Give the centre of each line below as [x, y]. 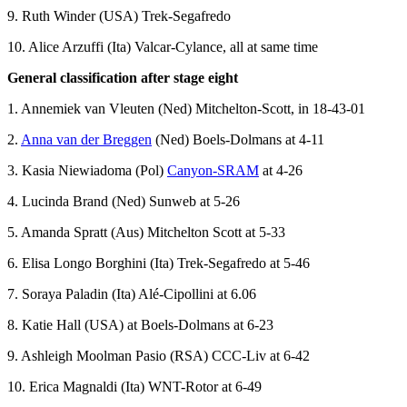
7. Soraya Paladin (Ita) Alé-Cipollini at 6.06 [132, 293]
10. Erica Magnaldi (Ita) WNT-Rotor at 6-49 [134, 386]
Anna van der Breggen [86, 139]
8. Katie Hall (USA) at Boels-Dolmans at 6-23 [140, 324]
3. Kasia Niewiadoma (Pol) [87, 170]
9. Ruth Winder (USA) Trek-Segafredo [119, 15]
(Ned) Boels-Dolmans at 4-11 [238, 139]
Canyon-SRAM [213, 170]
